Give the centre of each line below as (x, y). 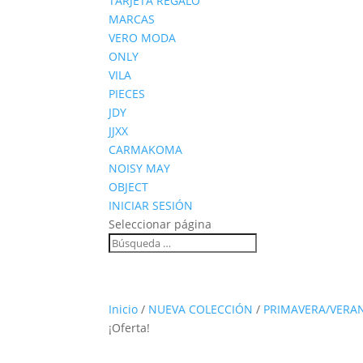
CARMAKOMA (146, 149)
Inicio (124, 309)
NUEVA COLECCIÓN (201, 309)
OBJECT (129, 187)
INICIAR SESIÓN (151, 205)
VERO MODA (143, 38)
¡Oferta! (130, 328)
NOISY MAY (140, 168)
